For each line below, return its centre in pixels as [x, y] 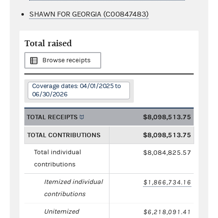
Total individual [58, 152]
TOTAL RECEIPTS [52, 117]
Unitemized [61, 211]
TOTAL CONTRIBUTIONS [64, 135]
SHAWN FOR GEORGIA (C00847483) [89, 14]
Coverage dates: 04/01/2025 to [76, 86]
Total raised [48, 43]
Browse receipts [66, 60]
